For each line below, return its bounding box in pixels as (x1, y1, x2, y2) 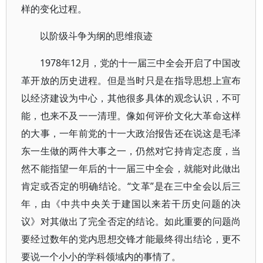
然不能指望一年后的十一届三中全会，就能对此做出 (21, 162, 241, 175)
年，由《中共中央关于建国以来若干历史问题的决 (21, 197, 241, 210)
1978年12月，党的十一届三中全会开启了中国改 (40, 56, 241, 69)
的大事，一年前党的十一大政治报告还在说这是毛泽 (21, 127, 241, 140)
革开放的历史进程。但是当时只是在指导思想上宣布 (21, 74, 241, 87)
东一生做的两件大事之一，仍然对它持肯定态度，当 (21, 144, 241, 157)
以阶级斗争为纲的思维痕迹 (40, 29, 153, 42)
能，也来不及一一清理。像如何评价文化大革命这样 (21, 109, 241, 122)
